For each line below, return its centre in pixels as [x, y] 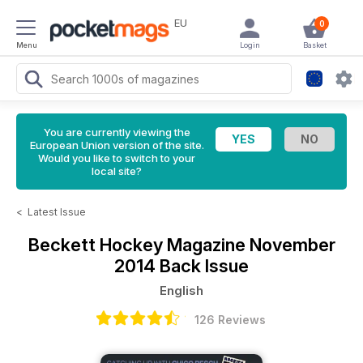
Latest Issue [57, 212]
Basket [314, 45]
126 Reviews [230, 320]
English [181, 290]
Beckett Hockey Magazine [139, 245]
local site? [117, 171]
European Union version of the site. [117, 145]
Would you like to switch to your [117, 158]
